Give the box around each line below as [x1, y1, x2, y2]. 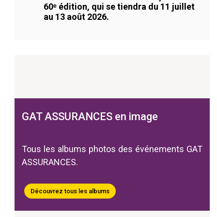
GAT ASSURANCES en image [22, 110, 158, 123]
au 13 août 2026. [44, 12, 109, 22]
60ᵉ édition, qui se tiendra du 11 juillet [44, 1, 195, 12]
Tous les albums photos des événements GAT [22, 144, 202, 155]
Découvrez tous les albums [31, 187, 109, 195]
